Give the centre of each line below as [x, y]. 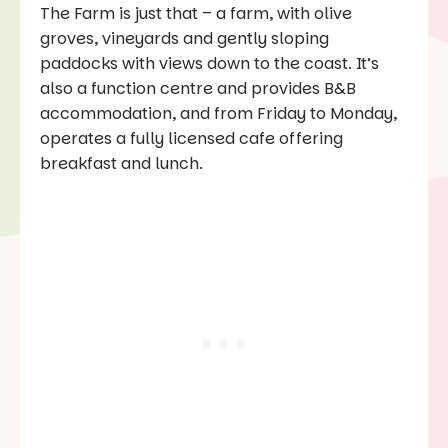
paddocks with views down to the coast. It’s [209, 63]
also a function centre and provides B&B [198, 88]
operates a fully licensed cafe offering [191, 138]
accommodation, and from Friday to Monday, [218, 113]
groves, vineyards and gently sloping [184, 38]
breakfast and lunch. [121, 163]
